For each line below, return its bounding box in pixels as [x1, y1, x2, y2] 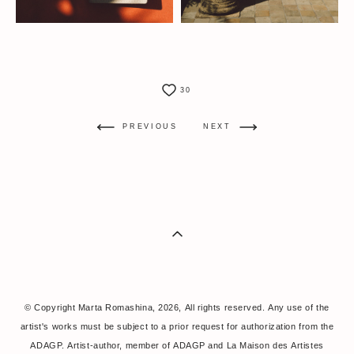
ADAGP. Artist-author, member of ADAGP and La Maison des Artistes [30, 341, 324, 350]
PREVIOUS [122, 122, 178, 130]
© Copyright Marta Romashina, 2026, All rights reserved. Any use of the [24, 303, 330, 312]
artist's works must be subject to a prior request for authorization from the [20, 322, 334, 331]
